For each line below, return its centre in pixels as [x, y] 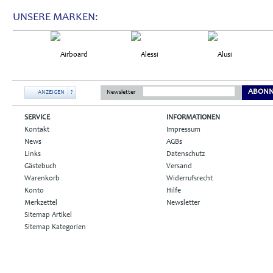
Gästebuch [41, 166]
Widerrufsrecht [190, 178]
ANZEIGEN [51, 92]
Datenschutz [186, 154]
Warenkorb [42, 178]
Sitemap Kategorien [55, 227]
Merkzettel [41, 203]
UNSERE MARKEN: [55, 17]
